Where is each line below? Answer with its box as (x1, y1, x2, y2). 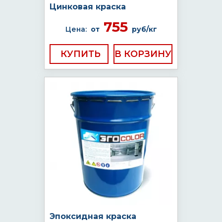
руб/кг (131, 25, 157, 34)
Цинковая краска (50, 2, 126, 11)
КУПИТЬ (60, 49, 101, 59)
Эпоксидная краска (50, 212, 136, 221)
